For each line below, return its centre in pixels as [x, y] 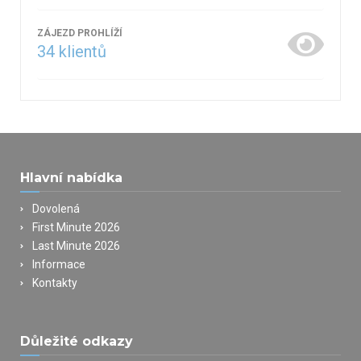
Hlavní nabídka [71, 177]
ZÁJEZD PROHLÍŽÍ [80, 33]
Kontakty [55, 282]
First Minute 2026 [76, 227]
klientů [81, 51]
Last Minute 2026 [76, 245]
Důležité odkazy [77, 341]
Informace [59, 264]
